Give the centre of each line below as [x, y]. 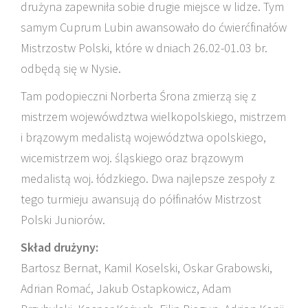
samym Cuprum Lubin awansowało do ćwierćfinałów [154, 27]
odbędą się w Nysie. [71, 68]
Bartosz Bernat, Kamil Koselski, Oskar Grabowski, [146, 268]
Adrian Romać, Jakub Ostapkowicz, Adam [126, 288]
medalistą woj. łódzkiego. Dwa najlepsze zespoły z [148, 178]
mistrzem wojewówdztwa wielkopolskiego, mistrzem [153, 117]
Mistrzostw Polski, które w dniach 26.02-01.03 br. [144, 48]
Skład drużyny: [59, 247]
